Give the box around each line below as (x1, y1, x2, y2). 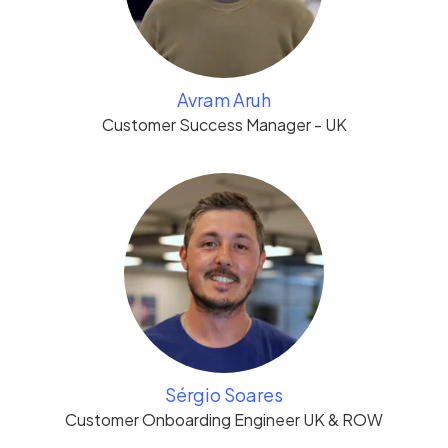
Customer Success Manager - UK (101, 114, 347, 135)
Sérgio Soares (165, 383, 283, 406)
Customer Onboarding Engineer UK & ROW (65, 409, 383, 430)
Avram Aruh (177, 88, 271, 111)
